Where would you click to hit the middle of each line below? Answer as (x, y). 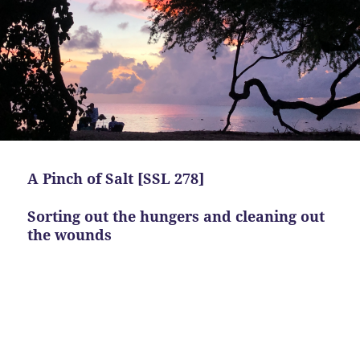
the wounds (70, 234)
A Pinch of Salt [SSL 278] (116, 178)
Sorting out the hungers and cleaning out (176, 216)
